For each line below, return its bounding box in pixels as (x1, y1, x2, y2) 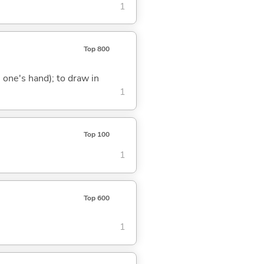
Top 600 (83, 193, 110, 203)
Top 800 (83, 44, 110, 54)
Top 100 (83, 130, 110, 140)
